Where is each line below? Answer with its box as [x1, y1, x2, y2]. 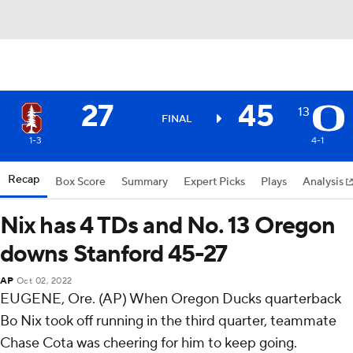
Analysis [303, 175, 346, 189]
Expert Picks [184, 175, 245, 189]
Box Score [55, 175, 106, 189]
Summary [121, 175, 168, 189]
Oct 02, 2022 [16, 276, 72, 287]
